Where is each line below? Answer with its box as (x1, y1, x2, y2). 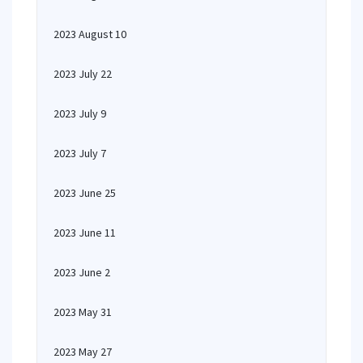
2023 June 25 (53, 186, 116, 200)
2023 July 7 (53, 146, 106, 160)
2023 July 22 (53, 66, 112, 81)
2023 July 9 (53, 106, 106, 121)
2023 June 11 (53, 225, 116, 240)
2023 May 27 (53, 344, 112, 359)
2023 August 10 (53, 27, 126, 41)
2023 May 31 (53, 305, 112, 319)
